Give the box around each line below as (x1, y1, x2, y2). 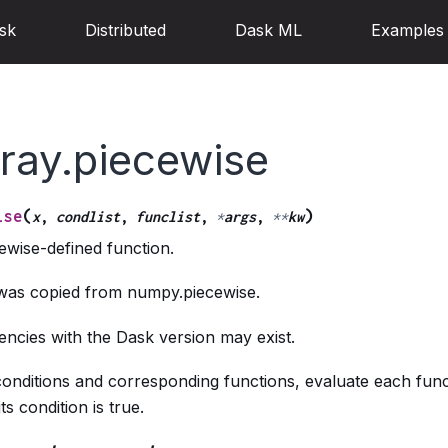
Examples (371, 20, 444, 41)
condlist (55, 207, 120, 225)
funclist (135, 207, 200, 225)
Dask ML (235, 20, 302, 41)
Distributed (85, 20, 166, 41)
